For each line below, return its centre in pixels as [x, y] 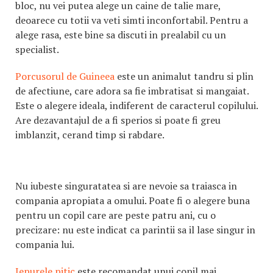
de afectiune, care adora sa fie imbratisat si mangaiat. [132, 91]
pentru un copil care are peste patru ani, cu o [115, 215]
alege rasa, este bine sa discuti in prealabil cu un [121, 35]
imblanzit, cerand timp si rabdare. [90, 135]
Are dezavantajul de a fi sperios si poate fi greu [118, 120]
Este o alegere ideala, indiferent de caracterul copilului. [136, 105]
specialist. [38, 49]
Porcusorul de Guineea [65, 76]
